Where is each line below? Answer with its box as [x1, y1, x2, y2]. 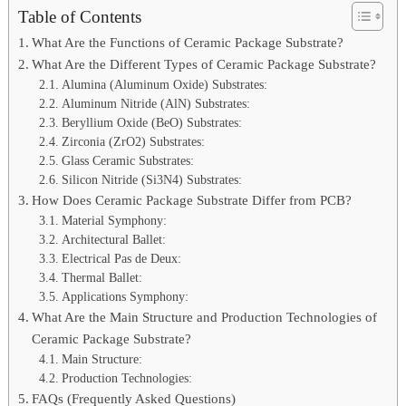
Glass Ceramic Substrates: [61, 153, 194, 168]
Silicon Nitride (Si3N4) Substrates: [61, 172, 242, 187]
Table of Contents [18, 6, 141, 26]
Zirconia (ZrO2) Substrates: [61, 134, 205, 149]
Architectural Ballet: [61, 232, 166, 246]
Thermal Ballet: [61, 270, 142, 285]
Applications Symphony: [61, 289, 188, 304]
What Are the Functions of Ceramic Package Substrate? [32, 34, 344, 50]
